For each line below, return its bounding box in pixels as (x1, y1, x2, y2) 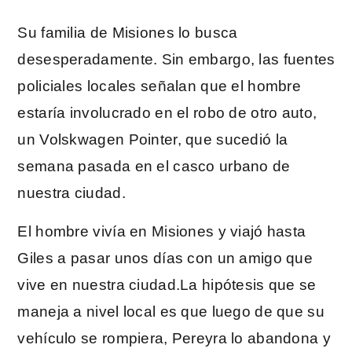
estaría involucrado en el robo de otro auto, (17, 104, 317, 122)
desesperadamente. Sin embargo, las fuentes (17, 51, 335, 68)
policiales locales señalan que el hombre (17, 78, 301, 95)
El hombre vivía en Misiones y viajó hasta (17, 222, 306, 240)
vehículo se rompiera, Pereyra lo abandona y (17, 329, 331, 346)
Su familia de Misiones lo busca (17, 24, 238, 42)
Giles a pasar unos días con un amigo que (17, 249, 313, 266)
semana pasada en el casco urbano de (17, 158, 291, 175)
